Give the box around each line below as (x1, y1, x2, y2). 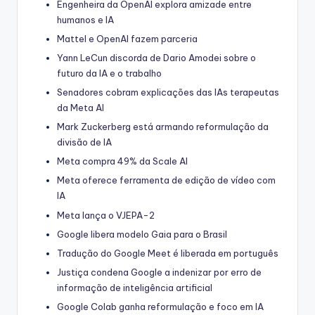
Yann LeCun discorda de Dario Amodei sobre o (57, 51, 256, 63)
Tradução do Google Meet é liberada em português (57, 247, 278, 259)
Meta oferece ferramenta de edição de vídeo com (57, 174, 276, 186)
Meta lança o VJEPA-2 (57, 209, 155, 221)
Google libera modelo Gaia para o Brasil (57, 228, 227, 240)
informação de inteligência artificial (57, 281, 212, 293)
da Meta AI (57, 102, 104, 114)
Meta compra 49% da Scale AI (57, 155, 188, 167)
